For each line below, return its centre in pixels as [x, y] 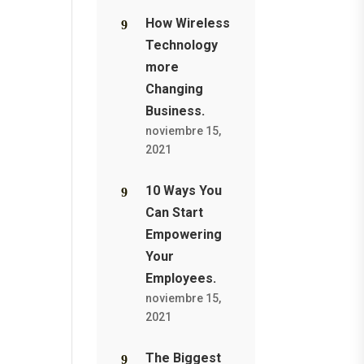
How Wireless [188, 23]
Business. [175, 111]
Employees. [181, 278]
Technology [182, 45]
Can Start [175, 212]
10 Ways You [184, 191]
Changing [175, 89]
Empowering [184, 234]
